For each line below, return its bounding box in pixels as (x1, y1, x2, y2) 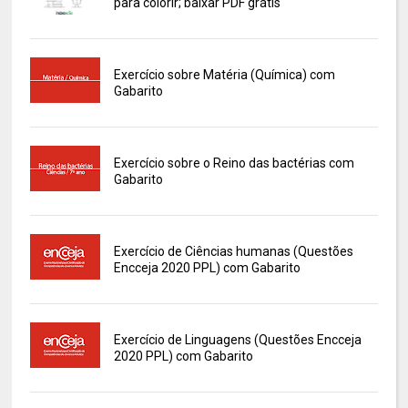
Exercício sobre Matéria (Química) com (113, 67, 335, 83)
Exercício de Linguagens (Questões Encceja (113, 332, 362, 348)
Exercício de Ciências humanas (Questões (113, 244, 353, 260)
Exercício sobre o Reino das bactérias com (113, 156, 354, 171)
